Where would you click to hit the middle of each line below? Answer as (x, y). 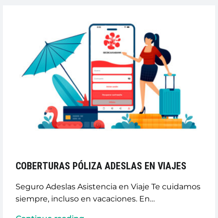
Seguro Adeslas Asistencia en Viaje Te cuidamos (108, 186)
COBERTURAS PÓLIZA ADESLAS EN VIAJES (101, 166)
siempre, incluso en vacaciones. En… (85, 199)
